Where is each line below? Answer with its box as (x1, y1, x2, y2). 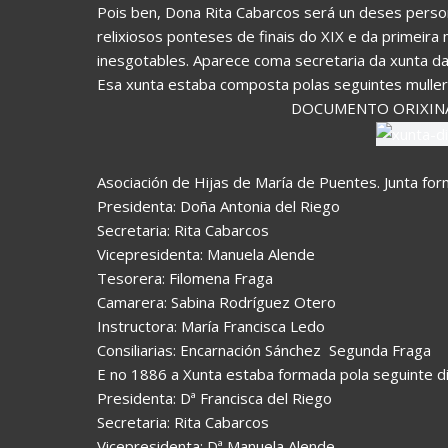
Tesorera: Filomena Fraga (97, 267, 273, 288)
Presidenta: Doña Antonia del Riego (97, 195, 340, 216)
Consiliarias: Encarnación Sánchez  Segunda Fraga (97, 339, 431, 360)
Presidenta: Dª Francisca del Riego (97, 387, 332, 408)
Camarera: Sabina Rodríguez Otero (97, 291, 336, 312)
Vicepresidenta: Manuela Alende (97, 243, 315, 264)
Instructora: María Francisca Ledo (97, 315, 325, 336)
